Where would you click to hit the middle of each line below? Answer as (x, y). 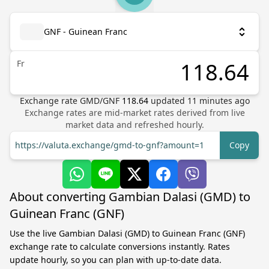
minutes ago (223, 101)
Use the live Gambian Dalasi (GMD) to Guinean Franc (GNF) (127, 233)
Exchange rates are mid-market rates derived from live (134, 113)
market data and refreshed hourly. (134, 125)
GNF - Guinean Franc (86, 32)
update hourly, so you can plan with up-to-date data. (116, 260)
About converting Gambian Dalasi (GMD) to (130, 197)
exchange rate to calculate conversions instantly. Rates (120, 246)
